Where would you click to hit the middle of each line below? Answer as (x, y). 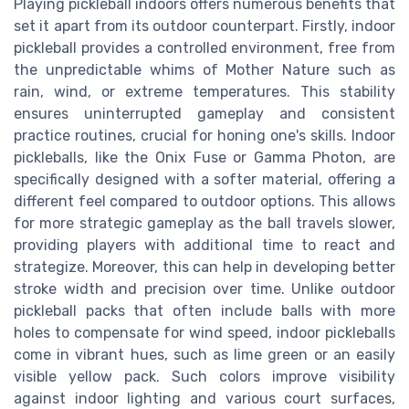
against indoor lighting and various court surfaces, (204, 398)
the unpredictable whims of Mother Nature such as (204, 69)
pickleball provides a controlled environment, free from (204, 47)
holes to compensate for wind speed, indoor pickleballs (204, 332)
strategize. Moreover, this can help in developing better (204, 267)
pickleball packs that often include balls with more (204, 310)
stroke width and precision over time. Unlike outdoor (204, 288)
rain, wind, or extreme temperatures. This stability (204, 91)
